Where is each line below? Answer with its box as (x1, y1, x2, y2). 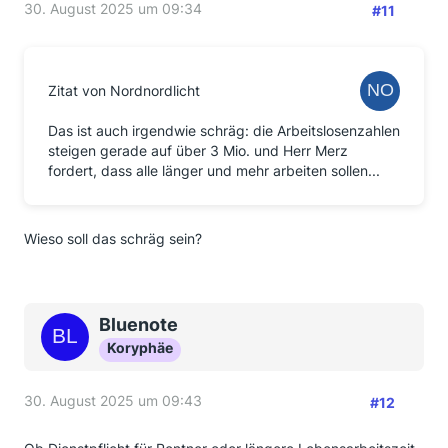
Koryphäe (107, 339, 173, 356)
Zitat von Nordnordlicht (48, 82, 200, 99)
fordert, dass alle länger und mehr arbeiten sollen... (48, 162, 380, 179)
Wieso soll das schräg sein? (24, 230, 202, 247)
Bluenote (99, 314, 178, 335)
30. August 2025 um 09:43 (24, 392, 202, 409)
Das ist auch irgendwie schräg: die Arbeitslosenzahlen (48, 122, 400, 139)
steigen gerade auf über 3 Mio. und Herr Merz (48, 142, 348, 159)
